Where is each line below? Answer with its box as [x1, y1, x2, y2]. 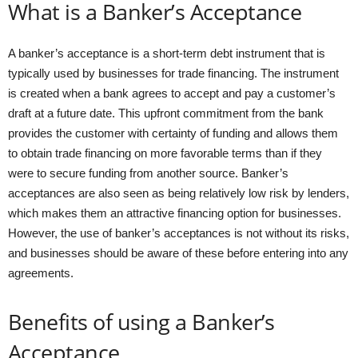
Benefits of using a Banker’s [8, 306, 275, 336]
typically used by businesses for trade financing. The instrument [8, 66, 339, 80]
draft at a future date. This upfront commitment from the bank [8, 105, 324, 120]
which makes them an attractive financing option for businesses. [8, 205, 341, 220]
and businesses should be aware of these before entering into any [8, 245, 348, 260]
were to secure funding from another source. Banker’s [8, 165, 288, 180]
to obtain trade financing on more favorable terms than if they [8, 145, 322, 160]
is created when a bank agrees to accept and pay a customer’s [8, 86, 336, 100]
